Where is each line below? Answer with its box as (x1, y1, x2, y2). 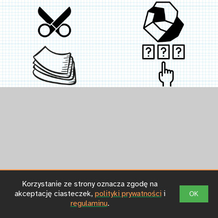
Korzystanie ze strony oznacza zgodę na (22, 179, 158, 189)
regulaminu (70, 199, 108, 208)
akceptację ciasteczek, (14, 189, 95, 199)
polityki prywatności (94, 189, 162, 199)
